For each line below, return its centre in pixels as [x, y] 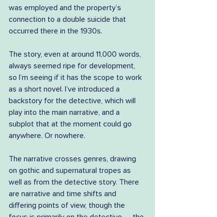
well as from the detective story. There [75, 182]
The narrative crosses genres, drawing [73, 159]
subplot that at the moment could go [71, 124]
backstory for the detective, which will [73, 101]
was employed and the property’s [66, 8]
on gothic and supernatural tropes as [71, 170]
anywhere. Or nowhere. [47, 136]
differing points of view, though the [68, 205]
